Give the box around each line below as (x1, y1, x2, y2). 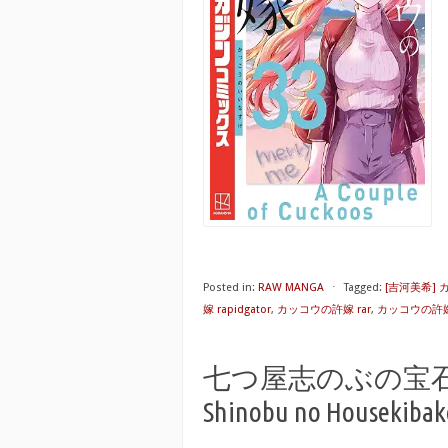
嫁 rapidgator (203, 303, 271, 316)
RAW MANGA (258, 281, 324, 294)
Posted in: (203, 281, 255, 294)
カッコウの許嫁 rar (277, 303, 371, 316)
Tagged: (344, 281, 382, 294)
